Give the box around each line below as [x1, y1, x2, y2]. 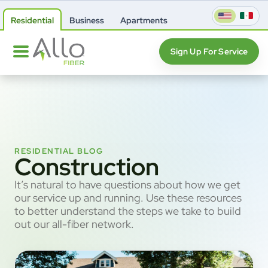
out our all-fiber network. [14, 217, 134, 232]
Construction [14, 151, 159, 183]
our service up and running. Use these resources [14, 190, 242, 206]
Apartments [120, 14, 167, 26]
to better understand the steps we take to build [14, 203, 241, 219]
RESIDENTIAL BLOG [14, 146, 103, 157]
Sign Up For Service [170, 45, 248, 57]
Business [69, 14, 105, 26]
